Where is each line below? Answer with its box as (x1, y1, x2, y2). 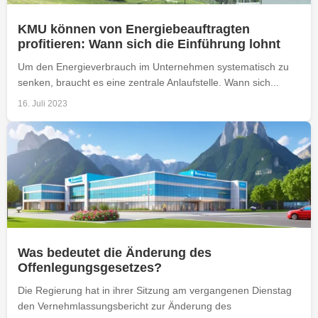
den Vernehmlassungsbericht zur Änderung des (18, 300, 231, 312)
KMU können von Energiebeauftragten (18, 21, 250, 36)
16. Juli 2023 (18, 98, 67, 109)
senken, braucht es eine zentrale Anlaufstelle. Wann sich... (18, 76, 279, 88)
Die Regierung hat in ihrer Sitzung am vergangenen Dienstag (18, 284, 292, 296)
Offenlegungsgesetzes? (18, 260, 162, 275)
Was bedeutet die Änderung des (18, 245, 212, 260)
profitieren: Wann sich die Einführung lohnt (18, 36, 280, 51)
